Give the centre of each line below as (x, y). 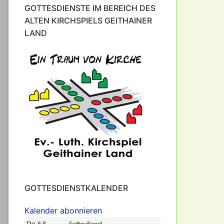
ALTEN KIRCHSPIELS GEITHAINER (88, 20)
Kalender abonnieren (63, 210)
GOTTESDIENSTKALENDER (76, 188)
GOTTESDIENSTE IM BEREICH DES (90, 8)
